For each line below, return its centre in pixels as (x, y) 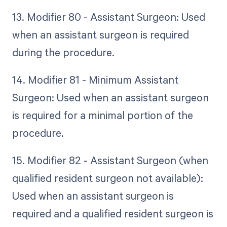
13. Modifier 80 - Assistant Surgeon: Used (108, 17)
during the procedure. (63, 52)
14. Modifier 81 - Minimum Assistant (95, 80)
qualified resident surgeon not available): (107, 178)
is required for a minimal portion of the (102, 115)
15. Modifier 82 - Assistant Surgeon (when (110, 160)
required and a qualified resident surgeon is (112, 214)
